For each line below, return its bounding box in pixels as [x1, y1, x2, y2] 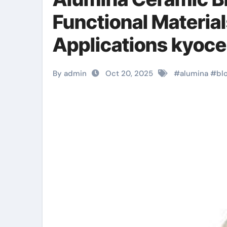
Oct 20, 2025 [103, 68, 155, 79]
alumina [180, 68, 208, 79]
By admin [53, 68, 87, 79]
